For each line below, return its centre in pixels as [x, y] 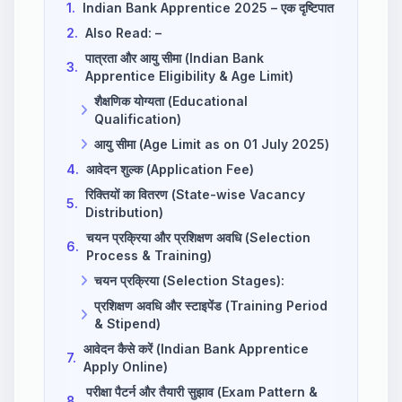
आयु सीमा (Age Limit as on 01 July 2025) [212, 144]
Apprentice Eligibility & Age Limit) [189, 75]
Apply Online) [126, 366]
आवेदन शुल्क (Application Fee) [170, 169]
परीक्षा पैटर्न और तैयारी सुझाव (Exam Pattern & [202, 391]
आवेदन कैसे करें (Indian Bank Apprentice [196, 348]
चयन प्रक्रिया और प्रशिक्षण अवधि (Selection [198, 237]
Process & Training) [149, 255]
